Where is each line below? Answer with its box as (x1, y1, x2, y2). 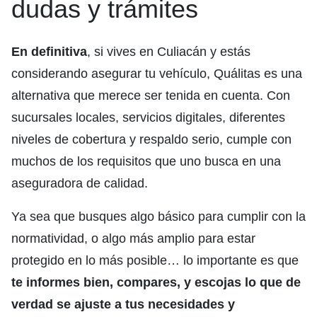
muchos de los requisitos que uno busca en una (11, 154, 281, 169)
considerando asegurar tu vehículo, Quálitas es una (11, 67, 302, 81)
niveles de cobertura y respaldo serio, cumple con (11, 132, 292, 147)
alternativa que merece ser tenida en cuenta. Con (11, 88, 290, 103)
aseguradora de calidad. (11, 176, 148, 191)
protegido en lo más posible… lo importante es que (11, 253, 299, 268)
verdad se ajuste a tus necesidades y (11, 297, 235, 312)
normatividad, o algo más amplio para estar (11, 231, 255, 246)
